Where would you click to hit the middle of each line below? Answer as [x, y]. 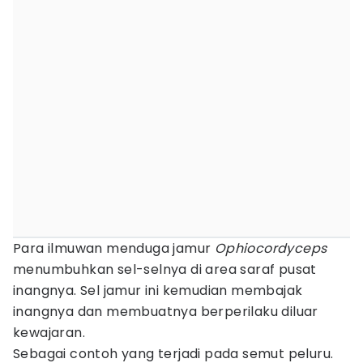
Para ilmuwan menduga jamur [114, 248]
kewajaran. [51, 333]
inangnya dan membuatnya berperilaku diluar [166, 312]
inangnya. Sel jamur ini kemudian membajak [158, 290]
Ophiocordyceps [271, 248]
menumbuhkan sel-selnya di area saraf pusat [165, 269]
